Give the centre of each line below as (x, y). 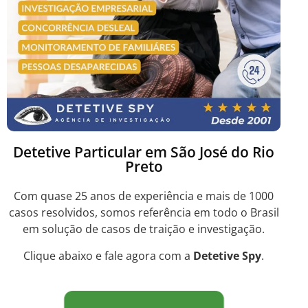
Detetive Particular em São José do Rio (144, 152)
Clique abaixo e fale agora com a (108, 255)
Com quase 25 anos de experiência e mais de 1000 (144, 196)
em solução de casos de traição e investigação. (144, 229)
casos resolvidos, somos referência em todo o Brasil (144, 213)
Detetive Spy (227, 255)
